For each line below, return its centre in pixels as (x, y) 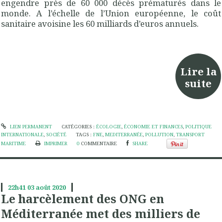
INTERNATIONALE (22, 134)
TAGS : (85, 134)
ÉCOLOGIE (109, 126)
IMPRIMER (55, 143)
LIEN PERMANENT (30, 126)
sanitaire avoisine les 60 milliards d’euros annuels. (100, 24)
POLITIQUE (198, 126)
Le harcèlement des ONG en (83, 198)
